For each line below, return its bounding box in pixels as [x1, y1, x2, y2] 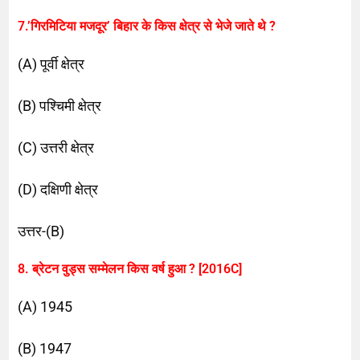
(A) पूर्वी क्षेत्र [18, 55, 85, 72]
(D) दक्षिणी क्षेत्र [18, 180, 99, 198]
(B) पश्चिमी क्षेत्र [18, 96, 102, 114]
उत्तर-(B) [18, 222, 65, 239]
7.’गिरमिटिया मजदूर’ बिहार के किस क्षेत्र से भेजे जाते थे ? [18, 18, 276, 34]
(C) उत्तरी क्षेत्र [18, 138, 95, 156]
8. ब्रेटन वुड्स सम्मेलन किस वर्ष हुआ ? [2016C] [18, 260, 243, 276]
